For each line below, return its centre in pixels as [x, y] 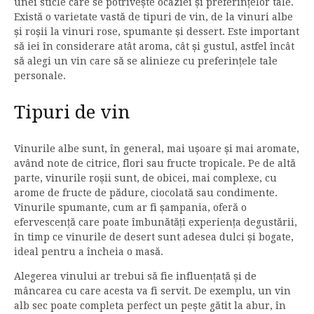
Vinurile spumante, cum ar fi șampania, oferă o [130, 207]
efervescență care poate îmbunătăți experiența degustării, [156, 222]
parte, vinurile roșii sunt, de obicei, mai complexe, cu [145, 178]
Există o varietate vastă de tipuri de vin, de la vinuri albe [153, 16]
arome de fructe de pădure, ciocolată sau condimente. [146, 192]
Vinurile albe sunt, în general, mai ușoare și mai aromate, [157, 148]
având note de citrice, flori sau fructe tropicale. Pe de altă [155, 163]
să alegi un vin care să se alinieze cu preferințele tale [146, 61]
